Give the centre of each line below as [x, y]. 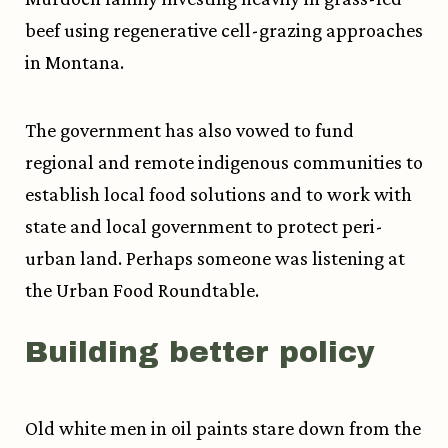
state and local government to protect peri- [204, 226]
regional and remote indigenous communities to [224, 162]
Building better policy [200, 352]
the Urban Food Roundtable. [144, 290]
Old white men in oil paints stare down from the [223, 428]
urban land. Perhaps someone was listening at [215, 258]
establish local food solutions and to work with [218, 194]
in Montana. [76, 62]
